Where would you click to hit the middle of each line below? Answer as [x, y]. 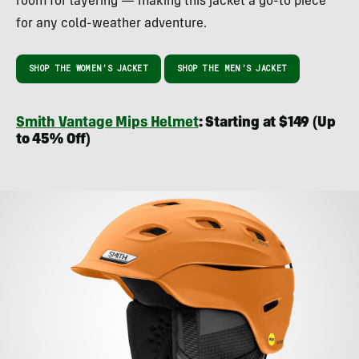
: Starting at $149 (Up [267, 123]
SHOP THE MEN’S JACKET [232, 68]
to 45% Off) [54, 140]
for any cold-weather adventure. [111, 24]
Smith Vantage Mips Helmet [107, 123]
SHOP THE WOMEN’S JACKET [89, 68]
